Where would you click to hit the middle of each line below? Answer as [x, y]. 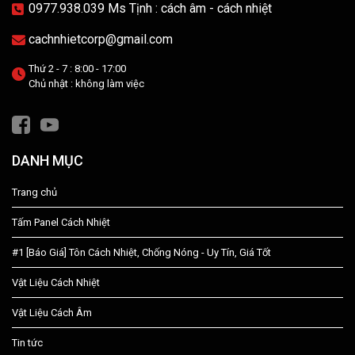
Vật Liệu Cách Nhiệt [56, 283]
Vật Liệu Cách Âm [52, 313]
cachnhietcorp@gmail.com [101, 40]
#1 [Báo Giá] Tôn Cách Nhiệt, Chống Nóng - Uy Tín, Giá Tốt [141, 253]
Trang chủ [34, 193]
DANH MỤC [48, 161]
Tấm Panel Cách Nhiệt [61, 223]
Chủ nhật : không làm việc [86, 84]
